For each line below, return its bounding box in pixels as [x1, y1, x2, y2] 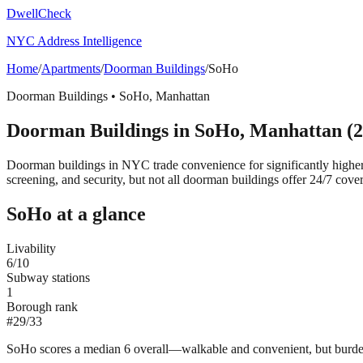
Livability [6, 241, 56, 255]
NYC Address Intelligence [6, 34, 142, 48]
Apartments [41, 62, 100, 75]
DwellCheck [6, 6, 71, 20]
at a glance [52, 203, 146, 224]
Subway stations [6, 270, 90, 284]
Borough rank [6, 299, 78, 314]
